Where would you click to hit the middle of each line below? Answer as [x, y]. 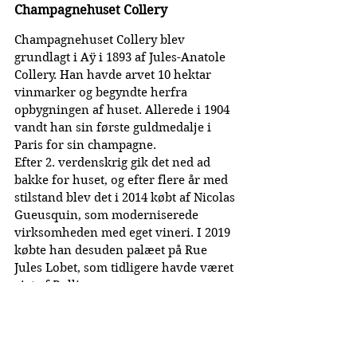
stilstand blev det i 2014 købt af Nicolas [126, 198]
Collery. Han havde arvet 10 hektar [114, 75]
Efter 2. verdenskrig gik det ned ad [114, 163]
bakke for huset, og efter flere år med [123, 180]
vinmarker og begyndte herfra [102, 93]
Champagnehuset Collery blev [101, 40]
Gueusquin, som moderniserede [108, 216]
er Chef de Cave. [60, 338]
